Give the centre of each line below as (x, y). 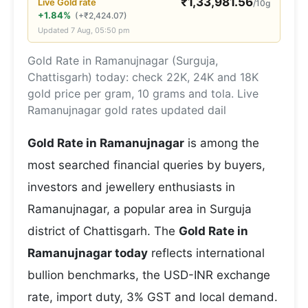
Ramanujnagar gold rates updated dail (127, 110)
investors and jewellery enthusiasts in (131, 187)
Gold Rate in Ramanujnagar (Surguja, (123, 60)
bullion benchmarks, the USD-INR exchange (149, 275)
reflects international (206, 253)
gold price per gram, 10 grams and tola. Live (143, 93)
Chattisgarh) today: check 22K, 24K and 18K (143, 77)
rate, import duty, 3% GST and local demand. (153, 297)
